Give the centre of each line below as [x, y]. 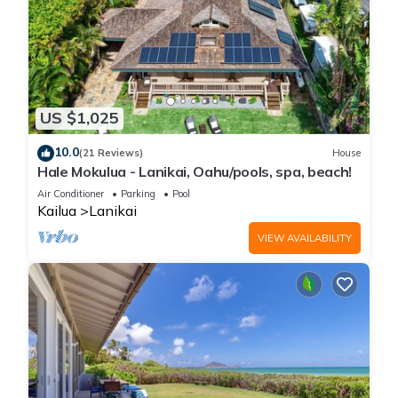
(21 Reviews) [111, 153]
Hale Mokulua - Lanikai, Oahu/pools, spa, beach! [195, 171]
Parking [138, 193]
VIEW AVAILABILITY [305, 238]
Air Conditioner [71, 193]
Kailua [57, 210]
